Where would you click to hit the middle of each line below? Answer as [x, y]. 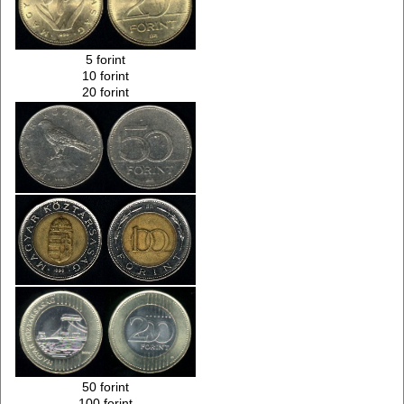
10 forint [106, 76]
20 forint [106, 92]
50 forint [106, 387]
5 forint [106, 60]
